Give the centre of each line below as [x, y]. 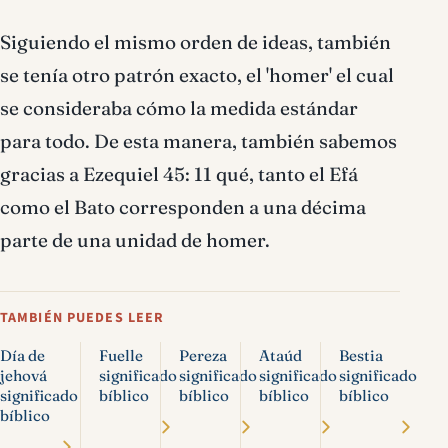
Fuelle [121, 355]
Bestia [361, 355]
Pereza [203, 355]
